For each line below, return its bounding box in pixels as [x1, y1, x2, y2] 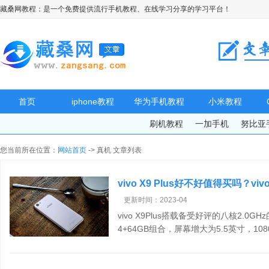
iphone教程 [71, 97, 115, 106]
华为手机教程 [134, 97, 184, 106]
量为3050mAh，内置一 [118, 237, 207, 247]
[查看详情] [207, 237, 246, 247]
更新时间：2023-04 [124, 196, 187, 204]
